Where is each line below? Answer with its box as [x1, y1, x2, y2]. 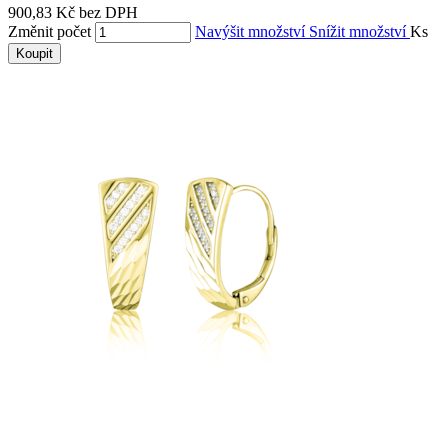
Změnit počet [8, 22, 91, 40]
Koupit [16, 45, 53, 61]
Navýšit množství [195, 22, 309, 40]
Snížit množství [309, 22, 410, 40]
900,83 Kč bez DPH [8, 3, 138, 21]
